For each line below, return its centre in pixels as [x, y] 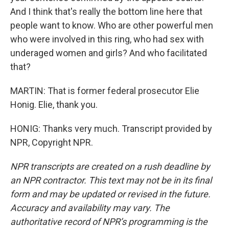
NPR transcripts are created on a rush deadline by [110, 166]
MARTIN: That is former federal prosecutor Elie [105, 91]
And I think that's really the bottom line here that [106, 12]
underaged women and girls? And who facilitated [109, 53]
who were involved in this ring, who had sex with [107, 39]
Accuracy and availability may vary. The [90, 208]
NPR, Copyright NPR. [52, 142]
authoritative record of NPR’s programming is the [109, 222]
